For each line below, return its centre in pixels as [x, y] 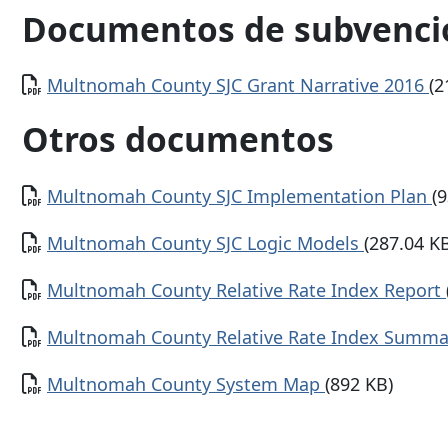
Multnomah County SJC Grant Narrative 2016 [238, 85]
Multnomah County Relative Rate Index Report [246, 289]
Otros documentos [178, 139]
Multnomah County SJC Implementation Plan [239, 195]
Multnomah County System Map [186, 383]
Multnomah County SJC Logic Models [205, 242]
